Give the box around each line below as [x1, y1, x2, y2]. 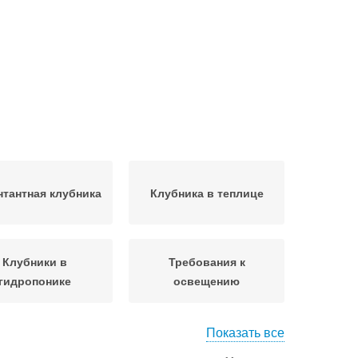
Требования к [168, 253, 245, 269]
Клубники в [2, 253, 67, 269]
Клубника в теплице [149, 185, 264, 201]
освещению [173, 272, 240, 288]
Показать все [206, 323, 284, 341]
